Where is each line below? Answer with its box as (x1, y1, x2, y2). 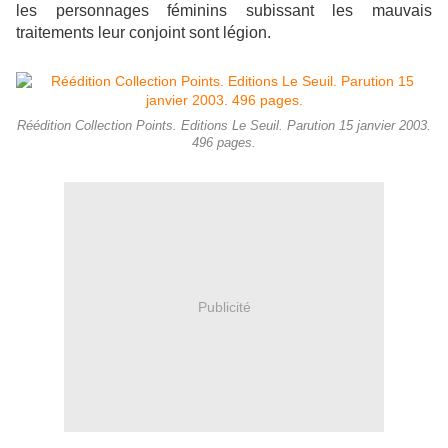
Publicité (197, 298, 251, 315)
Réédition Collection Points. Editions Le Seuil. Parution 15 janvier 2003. (17, 119, 431, 134)
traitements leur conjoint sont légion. (16, 24, 271, 42)
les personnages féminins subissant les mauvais (16, 2, 432, 20)
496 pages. (192, 136, 256, 151)
